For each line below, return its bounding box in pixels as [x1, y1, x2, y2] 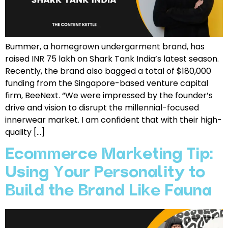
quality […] [5, 126, 45, 138]
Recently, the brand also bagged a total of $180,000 [5, 65, 211, 77]
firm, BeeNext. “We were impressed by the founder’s [5, 90, 213, 102]
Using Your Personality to [5, 165, 205, 181]
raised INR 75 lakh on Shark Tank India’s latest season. [5, 53, 219, 65]
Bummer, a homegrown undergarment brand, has [5, 41, 205, 53]
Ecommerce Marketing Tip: [5, 147, 214, 163]
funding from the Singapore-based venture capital [5, 77, 208, 90]
